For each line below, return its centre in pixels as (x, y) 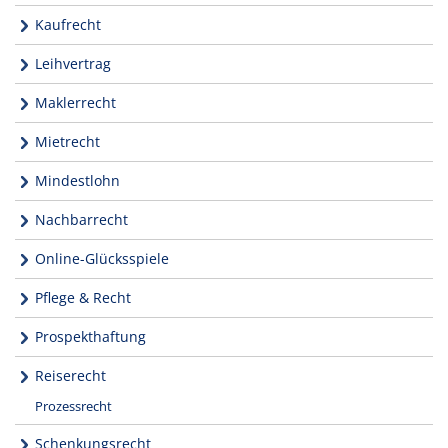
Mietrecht (67, 141)
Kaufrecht (68, 24)
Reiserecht (70, 375)
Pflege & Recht (83, 297)
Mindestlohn (77, 180)
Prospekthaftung (90, 336)
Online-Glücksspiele (102, 258)
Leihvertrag (73, 63)
